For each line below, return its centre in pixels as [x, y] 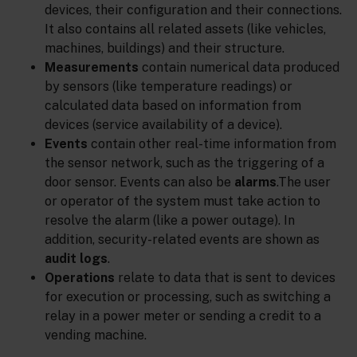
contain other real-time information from [212, 143]
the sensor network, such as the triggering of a [184, 163]
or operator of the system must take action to [182, 201]
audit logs [76, 258]
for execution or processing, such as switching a [188, 296]
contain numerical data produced [239, 67]
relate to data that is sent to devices [225, 277]
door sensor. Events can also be [139, 182]
